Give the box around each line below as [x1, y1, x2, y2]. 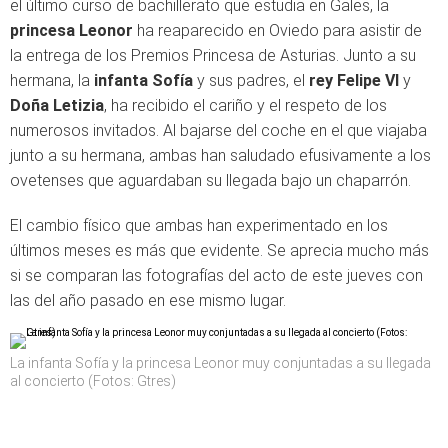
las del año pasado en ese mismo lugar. [10, 290, 286, 310]
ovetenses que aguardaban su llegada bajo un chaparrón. [10, 170, 411, 190]
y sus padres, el [193, 70, 309, 90]
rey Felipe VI [309, 70, 399, 90]
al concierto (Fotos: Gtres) [10, 372, 176, 389]
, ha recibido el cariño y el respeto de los [104, 95, 387, 115]
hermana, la [10, 70, 94, 90]
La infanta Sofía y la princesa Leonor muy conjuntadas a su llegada [10, 354, 431, 371]
